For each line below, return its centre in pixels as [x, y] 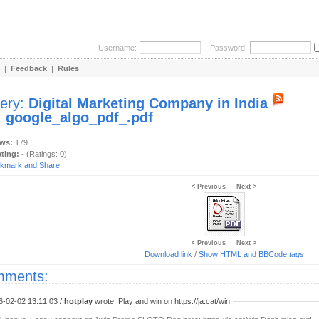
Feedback [29, 68]
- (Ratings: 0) [43, 154]
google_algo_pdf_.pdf [79, 117]
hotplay [78, 301]
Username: [117, 48]
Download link [168, 254]
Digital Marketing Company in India [148, 103]
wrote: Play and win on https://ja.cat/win [161, 301]
